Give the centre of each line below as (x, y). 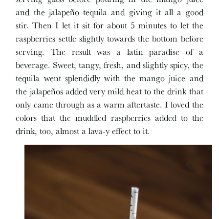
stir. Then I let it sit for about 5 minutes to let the (109, 25)
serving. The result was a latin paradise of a (109, 52)
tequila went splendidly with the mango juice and (109, 78)
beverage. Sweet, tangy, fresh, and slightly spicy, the (109, 65)
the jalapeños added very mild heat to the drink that (109, 91)
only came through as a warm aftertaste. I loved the (109, 104)
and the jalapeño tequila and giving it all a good (109, 12)
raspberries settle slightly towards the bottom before (109, 38)
